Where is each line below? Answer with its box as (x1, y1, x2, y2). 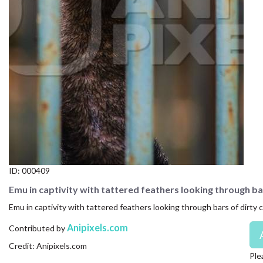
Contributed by (9, 222, 67, 233)
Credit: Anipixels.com (9, 240, 87, 251)
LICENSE (5, 59, 42, 70)
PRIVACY (5, 86, 44, 97)
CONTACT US (5, 5, 65, 16)
